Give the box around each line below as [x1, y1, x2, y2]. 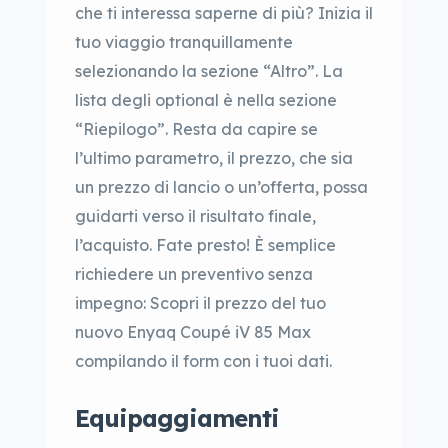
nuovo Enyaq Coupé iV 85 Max [75, 322, 311, 342]
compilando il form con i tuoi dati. [75, 351, 332, 371]
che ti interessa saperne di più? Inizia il [75, 3, 373, 23]
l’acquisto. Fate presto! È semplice [75, 235, 336, 255]
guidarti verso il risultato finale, [75, 206, 316, 226]
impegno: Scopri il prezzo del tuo [75, 293, 326, 313]
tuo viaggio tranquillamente [75, 32, 293, 52]
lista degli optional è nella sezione [75, 90, 337, 110]
